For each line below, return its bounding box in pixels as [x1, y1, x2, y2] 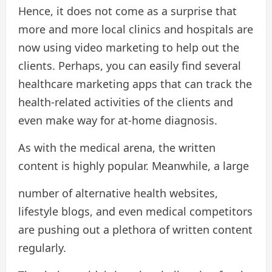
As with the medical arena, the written [18, 140, 216, 155]
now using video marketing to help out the [18, 40, 239, 55]
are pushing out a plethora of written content [18, 222, 253, 237]
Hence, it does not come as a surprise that [18, 4, 237, 19]
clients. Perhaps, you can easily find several [18, 58, 241, 73]
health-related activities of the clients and [18, 95, 233, 110]
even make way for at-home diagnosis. [18, 113, 217, 128]
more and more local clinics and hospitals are [18, 22, 253, 37]
